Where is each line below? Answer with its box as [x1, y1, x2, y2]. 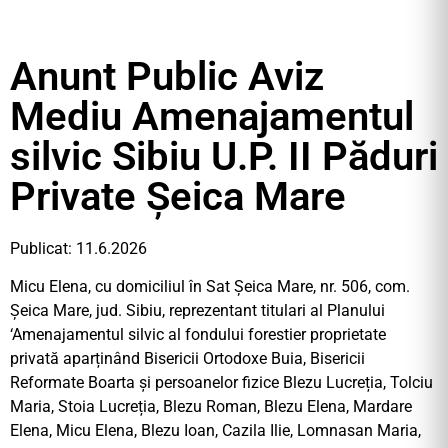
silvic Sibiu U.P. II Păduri [10, 133, 438, 180]
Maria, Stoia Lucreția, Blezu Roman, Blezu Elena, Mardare [10, 397, 412, 417]
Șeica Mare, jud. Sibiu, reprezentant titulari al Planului [10, 301, 385, 321]
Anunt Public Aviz [10, 53, 324, 100]
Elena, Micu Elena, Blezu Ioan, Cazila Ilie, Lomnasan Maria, [10, 421, 421, 441]
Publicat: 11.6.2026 [10, 239, 147, 258]
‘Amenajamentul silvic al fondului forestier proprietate [10, 325, 386, 345]
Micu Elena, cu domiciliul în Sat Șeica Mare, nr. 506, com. [10, 277, 410, 297]
